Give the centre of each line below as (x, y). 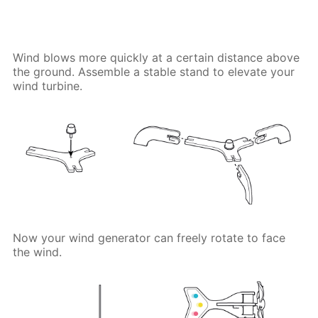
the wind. (38, 252)
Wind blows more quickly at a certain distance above (157, 57)
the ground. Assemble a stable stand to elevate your (154, 71)
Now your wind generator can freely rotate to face (149, 238)
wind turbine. (48, 86)
